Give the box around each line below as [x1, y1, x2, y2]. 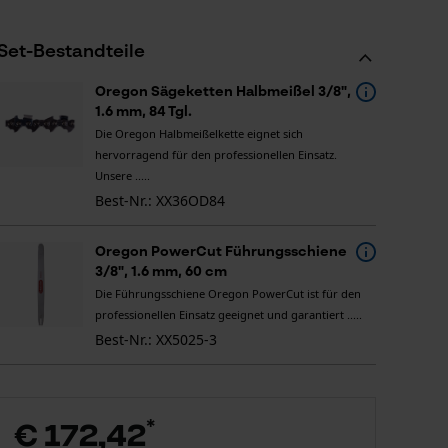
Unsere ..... [94, 168, 150, 183]
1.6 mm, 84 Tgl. [94, 105, 192, 119]
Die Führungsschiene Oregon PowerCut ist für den [94, 286, 361, 301]
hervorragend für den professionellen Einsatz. [94, 147, 337, 162]
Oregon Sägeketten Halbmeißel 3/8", [94, 85, 351, 99]
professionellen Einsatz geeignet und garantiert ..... [94, 307, 362, 322]
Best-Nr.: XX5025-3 [94, 330, 217, 349]
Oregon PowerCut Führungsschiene [94, 245, 347, 259]
